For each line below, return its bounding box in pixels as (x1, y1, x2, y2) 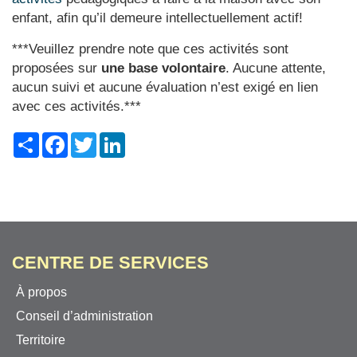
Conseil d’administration (16, 309, 153, 323)
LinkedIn (125, 131, 175, 146)
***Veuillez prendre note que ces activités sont (12, 41, 288, 57)
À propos (16, 285, 67, 299)
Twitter (96, 131, 136, 146)
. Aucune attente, (226, 61, 326, 76)
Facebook (68, 131, 126, 146)
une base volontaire (101, 61, 226, 76)
